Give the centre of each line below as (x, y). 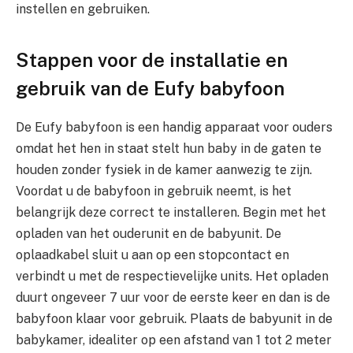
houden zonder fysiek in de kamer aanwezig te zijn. (164, 169)
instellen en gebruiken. (83, 9)
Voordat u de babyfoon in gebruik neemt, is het (154, 191)
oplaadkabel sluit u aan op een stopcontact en (152, 255)
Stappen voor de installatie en (152, 59)
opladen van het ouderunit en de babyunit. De (149, 233)
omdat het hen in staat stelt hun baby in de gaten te (169, 148)
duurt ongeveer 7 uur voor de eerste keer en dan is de (173, 297)
